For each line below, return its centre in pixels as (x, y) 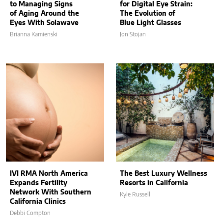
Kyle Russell (135, 194)
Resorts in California (154, 183)
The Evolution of (148, 14)
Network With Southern (51, 192)
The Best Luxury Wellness (164, 174)
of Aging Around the (44, 14)
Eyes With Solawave (44, 23)
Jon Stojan (133, 34)
